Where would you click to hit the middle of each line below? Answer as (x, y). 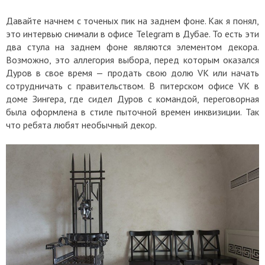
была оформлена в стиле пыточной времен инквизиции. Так (132, 112)
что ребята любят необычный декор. (81, 125)
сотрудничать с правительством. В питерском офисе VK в (132, 86)
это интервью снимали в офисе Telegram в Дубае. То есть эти (132, 34)
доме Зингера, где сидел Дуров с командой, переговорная (132, 99)
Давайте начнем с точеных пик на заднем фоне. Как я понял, (132, 21)
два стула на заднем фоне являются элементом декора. (132, 47)
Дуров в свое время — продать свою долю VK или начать (132, 73)
